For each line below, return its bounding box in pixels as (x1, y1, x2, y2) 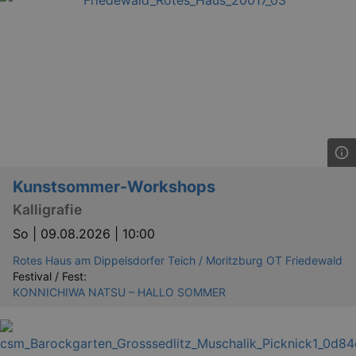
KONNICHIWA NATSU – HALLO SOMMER (13, 284, 226, 299)
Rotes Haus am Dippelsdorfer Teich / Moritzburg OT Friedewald (13, 253, 342, 267)
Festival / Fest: (13, 269, 87, 283)
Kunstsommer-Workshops (13, 177, 215, 197)
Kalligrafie (13, 200, 82, 218)
